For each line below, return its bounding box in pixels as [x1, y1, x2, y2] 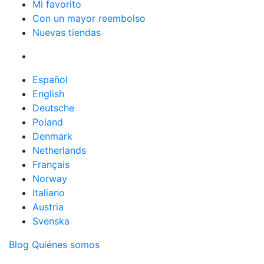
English [32, 87, 64, 100]
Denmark [32, 130, 72, 142]
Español [32, 73, 68, 85]
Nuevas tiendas [32, 26, 101, 38]
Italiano [32, 186, 65, 199]
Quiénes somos [32, 238, 100, 250]
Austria [32, 200, 64, 213]
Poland [32, 115, 63, 128]
